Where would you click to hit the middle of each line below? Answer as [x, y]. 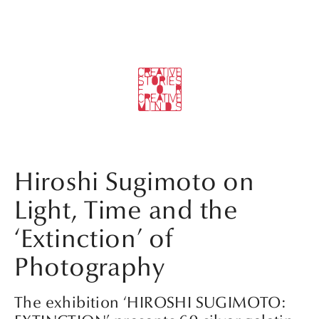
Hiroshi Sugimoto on [135, 182]
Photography [90, 268]
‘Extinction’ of [94, 239]
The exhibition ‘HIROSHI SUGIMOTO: [151, 302]
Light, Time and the [126, 211]
